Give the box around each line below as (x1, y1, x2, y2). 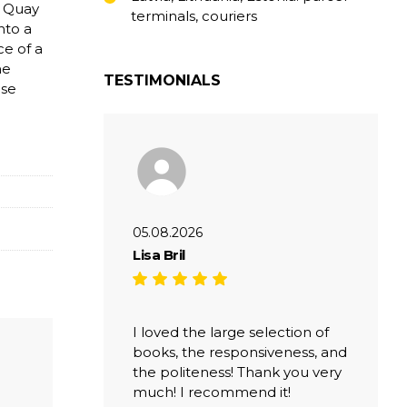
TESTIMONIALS (104, 71, 221, 89)
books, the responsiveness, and (133, 342, 347, 361)
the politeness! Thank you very (133, 362, 342, 381)
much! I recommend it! (133, 382, 291, 401)
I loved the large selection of (133, 323, 329, 341)
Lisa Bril (133, 245, 185, 263)
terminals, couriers (131, 6, 257, 25)
